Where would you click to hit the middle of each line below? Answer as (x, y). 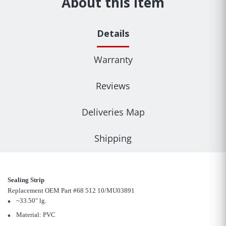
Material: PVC (36, 215)
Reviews (113, 86)
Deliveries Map (113, 112)
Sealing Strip (26, 180)
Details (113, 34)
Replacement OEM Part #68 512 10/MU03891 (71, 191)
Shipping (113, 138)
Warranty (113, 60)
